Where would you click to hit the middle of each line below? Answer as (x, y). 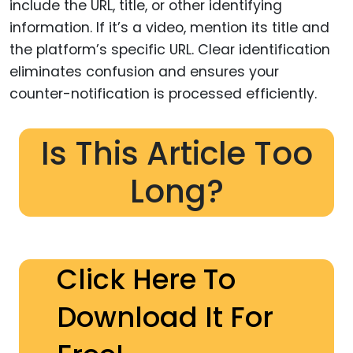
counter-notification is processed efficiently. (163, 93)
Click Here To (146, 280)
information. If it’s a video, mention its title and (169, 27)
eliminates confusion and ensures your (144, 71)
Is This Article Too (176, 154)
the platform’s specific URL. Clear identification (170, 49)
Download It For (165, 318)
